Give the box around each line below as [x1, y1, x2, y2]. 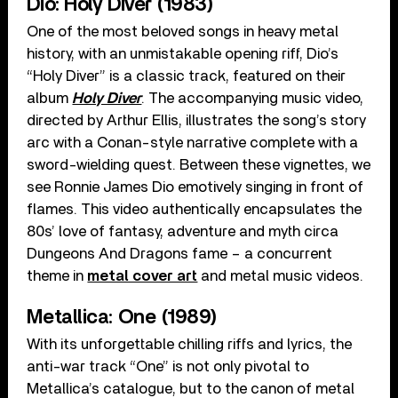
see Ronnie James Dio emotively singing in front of [27, 179, 364, 195]
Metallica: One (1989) [27, 306, 219, 327]
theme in [27, 267, 88, 283]
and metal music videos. [197, 267, 364, 283]
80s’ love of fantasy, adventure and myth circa [27, 223, 339, 239]
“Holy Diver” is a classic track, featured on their [27, 68, 346, 84]
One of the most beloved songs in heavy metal [27, 23, 339, 39]
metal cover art [87, 267, 198, 283]
